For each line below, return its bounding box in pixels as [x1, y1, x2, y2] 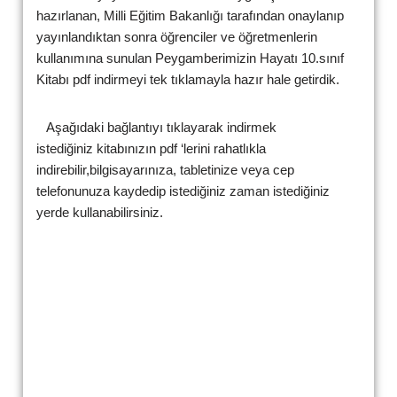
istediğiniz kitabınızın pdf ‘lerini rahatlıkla [36, 140, 266, 156]
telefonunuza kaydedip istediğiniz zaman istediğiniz [36, 183, 330, 198]
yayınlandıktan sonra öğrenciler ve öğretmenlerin [36, 28, 317, 44]
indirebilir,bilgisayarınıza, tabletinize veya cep [36, 161, 294, 177]
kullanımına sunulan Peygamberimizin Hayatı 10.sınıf [36, 50, 344, 66]
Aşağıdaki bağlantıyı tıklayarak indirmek [36, 119, 276, 135]
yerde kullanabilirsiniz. [36, 204, 163, 220]
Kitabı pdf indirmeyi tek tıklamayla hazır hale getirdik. [36, 71, 339, 87]
